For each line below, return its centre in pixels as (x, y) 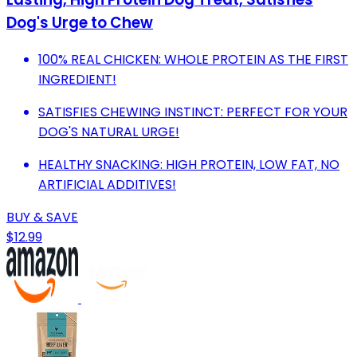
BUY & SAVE (42, 218)
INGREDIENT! (77, 80)
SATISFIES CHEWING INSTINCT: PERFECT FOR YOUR (193, 112)
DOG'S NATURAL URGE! (109, 132)
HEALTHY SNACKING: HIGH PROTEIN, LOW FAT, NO (189, 165)
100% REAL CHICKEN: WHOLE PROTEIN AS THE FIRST (193, 60)
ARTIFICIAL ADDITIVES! (107, 185)
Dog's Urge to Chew (80, 23)
